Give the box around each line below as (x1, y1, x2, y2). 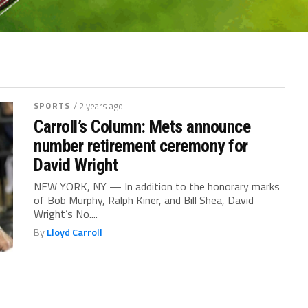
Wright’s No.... (34, 205, 98, 222)
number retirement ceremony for (34, 135, 248, 156)
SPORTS (34, 98, 70, 112)
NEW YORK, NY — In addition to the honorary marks (34, 177, 280, 195)
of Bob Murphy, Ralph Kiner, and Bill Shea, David (34, 191, 254, 208)
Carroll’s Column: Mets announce (34, 115, 251, 137)
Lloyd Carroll (47, 224, 103, 240)
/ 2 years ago (73, 98, 123, 113)
